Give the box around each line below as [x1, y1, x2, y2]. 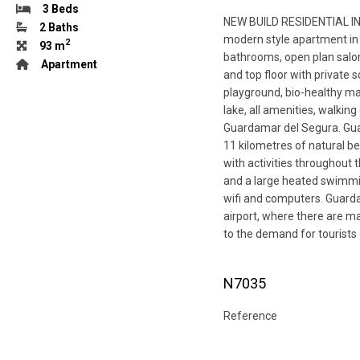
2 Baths [39, 20, 79, 34]
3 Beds [43, 2, 79, 15]
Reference [223, 309, 278, 322]
